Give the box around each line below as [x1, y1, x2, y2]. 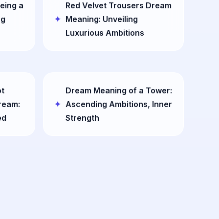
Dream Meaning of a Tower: [66, 86, 172, 95]
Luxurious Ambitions [66, 28, 144, 38]
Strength [66, 113, 99, 123]
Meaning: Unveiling [66, 14, 138, 24]
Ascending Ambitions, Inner [66, 99, 172, 109]
